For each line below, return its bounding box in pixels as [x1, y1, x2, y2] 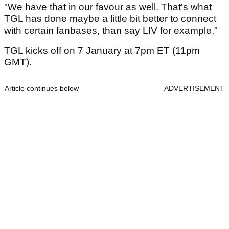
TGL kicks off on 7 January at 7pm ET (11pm [4, 45, 200, 56]
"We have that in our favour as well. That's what [4, 2, 212, 13]
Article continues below [5, 84, 79, 93]
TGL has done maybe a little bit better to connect [4, 13, 216, 25]
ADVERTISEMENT [164, 84, 224, 93]
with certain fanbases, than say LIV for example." [4, 25, 218, 36]
